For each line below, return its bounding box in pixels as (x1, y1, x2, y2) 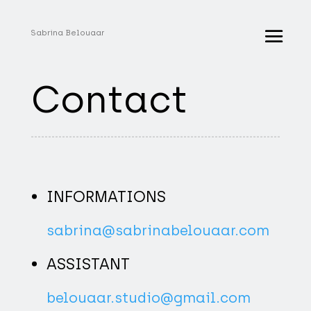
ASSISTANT (46, 254, 130, 273)
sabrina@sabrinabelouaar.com (47, 222, 270, 239)
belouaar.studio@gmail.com (47, 289, 251, 306)
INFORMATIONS (46, 187, 166, 205)
